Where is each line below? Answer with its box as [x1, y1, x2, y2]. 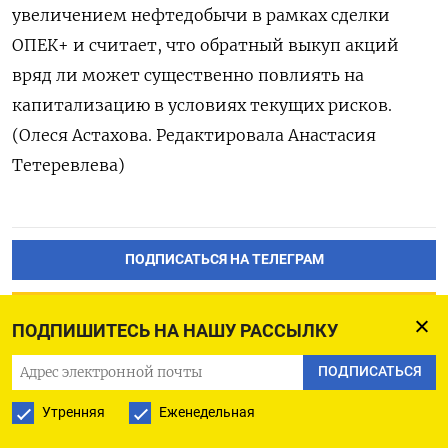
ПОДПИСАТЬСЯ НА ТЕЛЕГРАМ [124, 250, 324, 268]
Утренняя [42, 403, 105, 421]
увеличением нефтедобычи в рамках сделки [12, 4, 390, 25]
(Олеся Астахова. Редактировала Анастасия [12, 124, 376, 145]
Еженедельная [159, 403, 255, 421]
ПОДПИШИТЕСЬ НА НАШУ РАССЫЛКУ [12, 320, 338, 341]
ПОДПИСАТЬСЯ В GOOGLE [137, 302, 311, 320]
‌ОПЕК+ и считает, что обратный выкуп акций [12, 34, 399, 55]
